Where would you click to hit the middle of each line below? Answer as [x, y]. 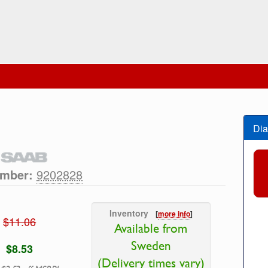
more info [174, 214]
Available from [151, 229]
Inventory [132, 213]
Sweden [151, 246]
